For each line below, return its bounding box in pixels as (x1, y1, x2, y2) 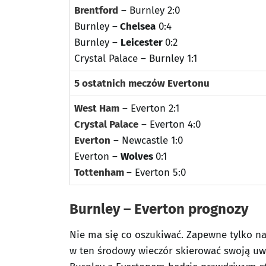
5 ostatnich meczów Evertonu (74, 77, 210, 90)
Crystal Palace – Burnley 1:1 (74, 52, 197, 65)
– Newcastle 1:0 (110, 134, 183, 147)
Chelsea (118, 20, 156, 33)
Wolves (121, 150, 156, 163)
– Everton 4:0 (138, 118, 201, 131)
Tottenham (74, 166, 126, 179)
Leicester (121, 36, 165, 49)
